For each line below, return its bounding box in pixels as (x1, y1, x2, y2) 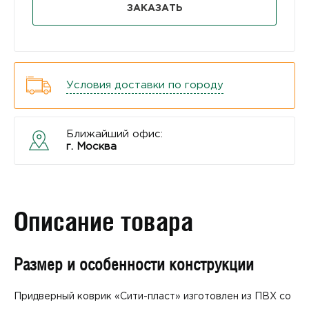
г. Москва (66, 141, 117, 151)
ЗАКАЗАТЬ (126, 3, 183, 12)
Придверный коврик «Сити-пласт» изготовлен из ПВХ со (14, 292, 291, 301)
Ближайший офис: (66, 129, 163, 139)
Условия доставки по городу (66, 80, 223, 90)
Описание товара (14, 206, 193, 237)
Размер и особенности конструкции (14, 254, 254, 274)
